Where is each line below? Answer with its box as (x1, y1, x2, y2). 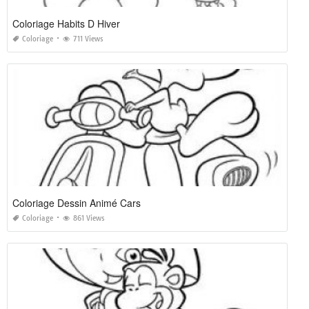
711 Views (73, 34, 103, 44)
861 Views (73, 214, 105, 223)
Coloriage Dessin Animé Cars (12, 196, 141, 210)
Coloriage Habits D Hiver (12, 17, 120, 31)
